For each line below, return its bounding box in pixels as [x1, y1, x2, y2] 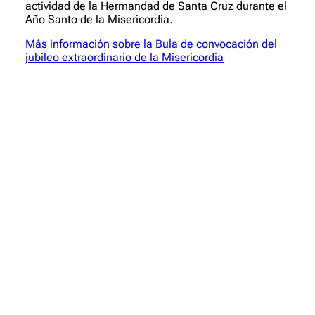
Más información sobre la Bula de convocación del [25, 37, 277, 51]
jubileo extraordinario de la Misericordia [25, 51, 224, 64]
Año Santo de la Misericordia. [25, 13, 173, 26]
